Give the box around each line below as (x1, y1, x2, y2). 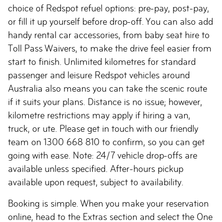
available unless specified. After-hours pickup (8, 164, 183, 174)
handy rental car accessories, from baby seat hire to (8, 30, 210, 40)
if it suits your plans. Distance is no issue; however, (8, 97, 202, 107)
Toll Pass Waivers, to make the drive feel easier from (8, 43, 212, 54)
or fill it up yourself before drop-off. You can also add (8, 16, 213, 27)
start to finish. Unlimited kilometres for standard (8, 56, 196, 67)
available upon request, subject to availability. (8, 177, 183, 187)
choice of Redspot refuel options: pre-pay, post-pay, (8, 3, 209, 13)
